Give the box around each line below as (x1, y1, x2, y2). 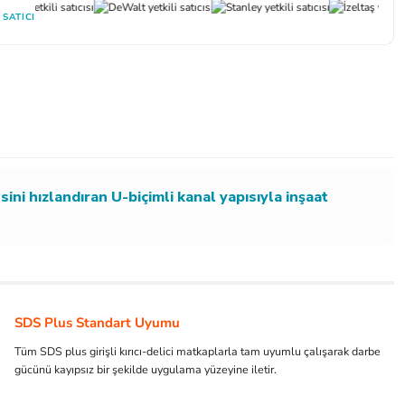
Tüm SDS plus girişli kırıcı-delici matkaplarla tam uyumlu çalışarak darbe (14, 344, 381, 359)
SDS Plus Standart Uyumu (14, 314, 180, 332)
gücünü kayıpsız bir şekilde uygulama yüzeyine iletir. (14, 362, 277, 377)
